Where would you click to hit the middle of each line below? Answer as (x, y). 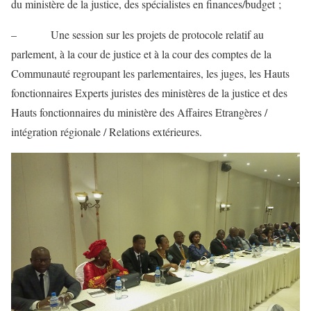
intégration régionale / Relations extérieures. (107, 131)
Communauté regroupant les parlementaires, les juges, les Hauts (150, 73)
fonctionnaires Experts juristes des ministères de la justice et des (149, 92)
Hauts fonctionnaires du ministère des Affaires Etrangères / (139, 112)
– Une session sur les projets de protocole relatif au (137, 34)
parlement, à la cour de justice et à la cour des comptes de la (141, 53)
